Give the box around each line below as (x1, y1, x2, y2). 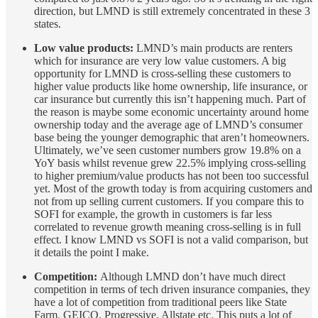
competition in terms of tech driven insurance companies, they (34, 283, 310, 295)
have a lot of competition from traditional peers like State (34, 295, 287, 308)
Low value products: (34, 41, 136, 54)
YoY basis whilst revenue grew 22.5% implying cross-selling (34, 156, 306, 169)
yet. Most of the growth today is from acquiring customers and (34, 182, 312, 194)
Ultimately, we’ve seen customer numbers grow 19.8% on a (34, 143, 301, 156)
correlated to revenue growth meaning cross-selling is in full (34, 220, 301, 233)
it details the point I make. (34, 246, 149, 258)
